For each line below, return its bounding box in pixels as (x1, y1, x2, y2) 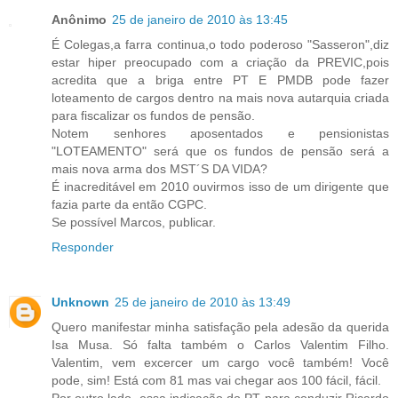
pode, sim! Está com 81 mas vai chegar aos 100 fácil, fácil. (52, 372, 381, 387)
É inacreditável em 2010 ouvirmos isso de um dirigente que (52, 179, 389, 194)
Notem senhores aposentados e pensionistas (52, 125, 389, 140)
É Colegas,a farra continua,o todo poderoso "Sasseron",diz (52, 36, 389, 52)
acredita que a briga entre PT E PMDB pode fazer (52, 72, 389, 87)
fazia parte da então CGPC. (52, 196, 207, 211)
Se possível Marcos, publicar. (52, 214, 216, 229)
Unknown (52, 294, 109, 309)
